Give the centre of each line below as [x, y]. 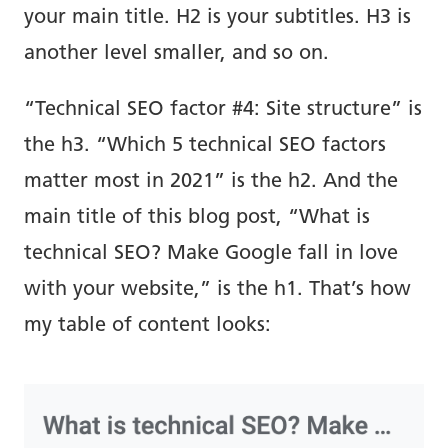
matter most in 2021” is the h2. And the [211, 181]
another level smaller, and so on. [176, 53]
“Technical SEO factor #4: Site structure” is [223, 109]
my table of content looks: [147, 325]
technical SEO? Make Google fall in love [211, 253]
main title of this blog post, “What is [197, 217]
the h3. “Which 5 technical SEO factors [205, 145]
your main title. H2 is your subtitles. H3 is [217, 17]
